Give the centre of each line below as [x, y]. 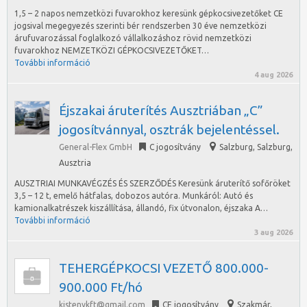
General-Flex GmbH [96, 147]
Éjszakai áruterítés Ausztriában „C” [161, 110]
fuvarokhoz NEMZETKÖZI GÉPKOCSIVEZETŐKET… [112, 50]
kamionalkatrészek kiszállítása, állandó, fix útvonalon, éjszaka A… [141, 208]
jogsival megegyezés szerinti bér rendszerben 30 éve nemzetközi [140, 26]
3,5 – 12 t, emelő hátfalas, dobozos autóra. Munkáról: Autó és [134, 196]
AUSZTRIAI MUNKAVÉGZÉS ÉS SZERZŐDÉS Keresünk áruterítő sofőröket [152, 183]
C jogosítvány [175, 147]
